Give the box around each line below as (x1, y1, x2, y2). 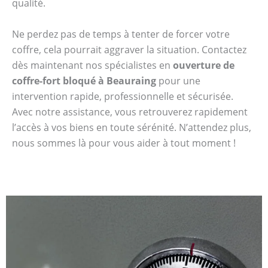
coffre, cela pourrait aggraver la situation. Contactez (12, 42, 246, 56)
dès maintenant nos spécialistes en (12, 58, 173, 72)
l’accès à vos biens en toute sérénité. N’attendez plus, (12, 120, 251, 134)
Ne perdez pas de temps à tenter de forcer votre (12, 27, 230, 41)
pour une (156, 74, 200, 87)
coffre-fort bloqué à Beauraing (12, 74, 156, 87)
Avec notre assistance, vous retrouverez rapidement (12, 105, 248, 118)
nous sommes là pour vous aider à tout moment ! (12, 136, 236, 150)
